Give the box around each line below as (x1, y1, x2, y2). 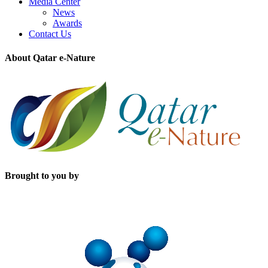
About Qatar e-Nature (5, 52, 95, 63)
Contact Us (29, 29, 71, 39)
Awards (53, 18, 82, 29)
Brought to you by (5, 170, 79, 181)
